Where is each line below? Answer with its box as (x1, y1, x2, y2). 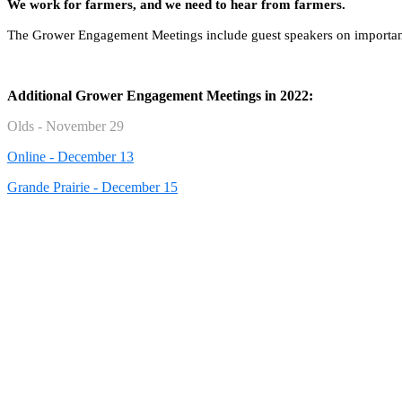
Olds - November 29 (7, 118, 124, 134)
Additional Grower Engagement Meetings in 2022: (7, 88, 313, 103)
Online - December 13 (7, 149, 134, 164)
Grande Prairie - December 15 (7, 179, 178, 195)
